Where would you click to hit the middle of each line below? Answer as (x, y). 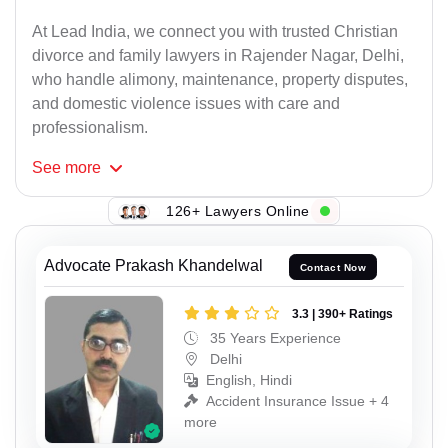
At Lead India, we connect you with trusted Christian (215, 32)
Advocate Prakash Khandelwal (153, 266)
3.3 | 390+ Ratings (342, 313)
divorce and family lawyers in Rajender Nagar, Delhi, (218, 56)
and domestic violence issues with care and (186, 104)
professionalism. (90, 128)
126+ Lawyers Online (238, 210)
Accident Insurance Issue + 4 (297, 400)
